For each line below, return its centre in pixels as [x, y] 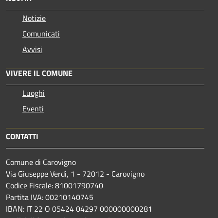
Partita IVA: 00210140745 [50, 197]
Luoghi [34, 93]
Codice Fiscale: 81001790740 [54, 185]
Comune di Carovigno [41, 162]
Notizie [34, 18]
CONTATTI [22, 136]
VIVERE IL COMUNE [39, 73]
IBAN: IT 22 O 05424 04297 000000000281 [79, 209]
